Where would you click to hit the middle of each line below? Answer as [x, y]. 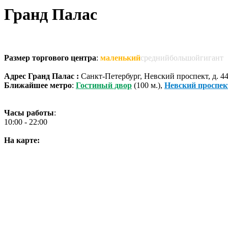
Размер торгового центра [50, 58]
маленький [120, 58]
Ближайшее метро [38, 85]
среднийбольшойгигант [182, 58]
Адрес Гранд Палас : [41, 76]
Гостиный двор [104, 85]
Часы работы [29, 112]
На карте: [22, 140]
